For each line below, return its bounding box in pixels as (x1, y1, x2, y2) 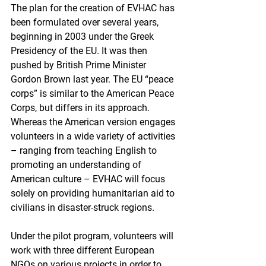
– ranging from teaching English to (11, 144, 159, 156)
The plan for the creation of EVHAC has (11, 2, 177, 14)
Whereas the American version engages (11, 116, 178, 128)
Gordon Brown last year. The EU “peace (11, 73, 176, 85)
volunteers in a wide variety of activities (11, 130, 178, 142)
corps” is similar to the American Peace (11, 87, 176, 99)
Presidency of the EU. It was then (11, 45, 150, 56)
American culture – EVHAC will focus (11, 173, 167, 185)
